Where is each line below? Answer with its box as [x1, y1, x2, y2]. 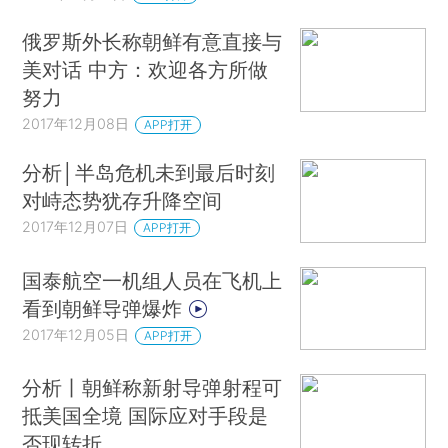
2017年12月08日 [22, 115, 130, 133]
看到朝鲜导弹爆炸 [22, 295, 189, 321]
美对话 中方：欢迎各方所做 [22, 57, 269, 83]
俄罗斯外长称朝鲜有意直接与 [22, 29, 283, 55]
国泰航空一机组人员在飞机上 [22, 267, 283, 293]
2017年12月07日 [22, 218, 129, 236]
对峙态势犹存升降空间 [22, 188, 223, 214]
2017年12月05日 [22, 325, 130, 343]
